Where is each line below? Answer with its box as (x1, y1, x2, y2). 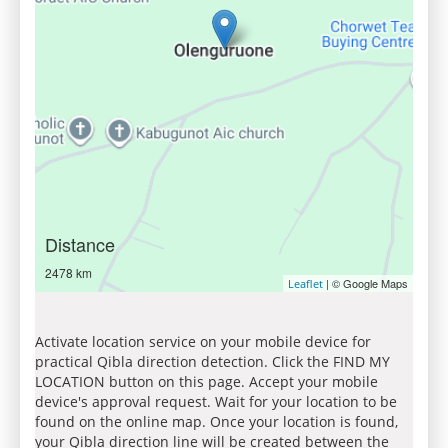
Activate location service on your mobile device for (35, 332, 371, 351)
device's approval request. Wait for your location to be (35, 392, 397, 411)
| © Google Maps (323, 275, 408, 291)
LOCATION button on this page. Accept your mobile (35, 372, 378, 391)
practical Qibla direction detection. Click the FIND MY (35, 352, 390, 371)
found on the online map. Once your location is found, (35, 412, 398, 431)
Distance (45, 231, 115, 257)
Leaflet (288, 276, 323, 291)
